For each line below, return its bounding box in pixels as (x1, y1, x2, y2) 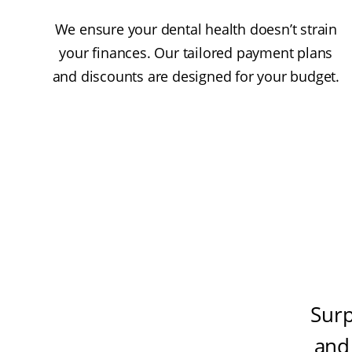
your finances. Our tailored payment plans (59, 43, 333, 63)
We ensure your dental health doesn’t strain (54, 20, 338, 39)
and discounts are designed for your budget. (52, 67, 340, 86)
